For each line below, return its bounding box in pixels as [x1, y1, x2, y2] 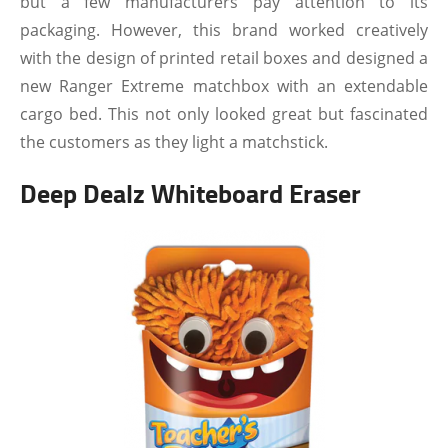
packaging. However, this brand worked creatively [20, 19, 428, 41]
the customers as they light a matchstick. [20, 131, 328, 153]
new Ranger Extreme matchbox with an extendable [20, 75, 428, 97]
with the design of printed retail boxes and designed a [20, 47, 428, 69]
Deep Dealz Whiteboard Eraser [20, 174, 361, 212]
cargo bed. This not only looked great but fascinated [20, 103, 428, 125]
